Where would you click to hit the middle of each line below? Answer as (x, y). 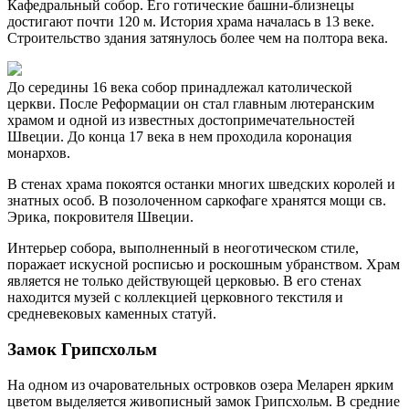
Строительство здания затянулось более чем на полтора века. (198, 38)
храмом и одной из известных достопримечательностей (181, 121)
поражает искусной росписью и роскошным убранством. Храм (204, 265)
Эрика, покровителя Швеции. (100, 217)
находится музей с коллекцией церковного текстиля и (175, 298)
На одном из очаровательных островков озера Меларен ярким (200, 384)
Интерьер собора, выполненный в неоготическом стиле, (183, 248)
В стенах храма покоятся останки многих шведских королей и (201, 184)
